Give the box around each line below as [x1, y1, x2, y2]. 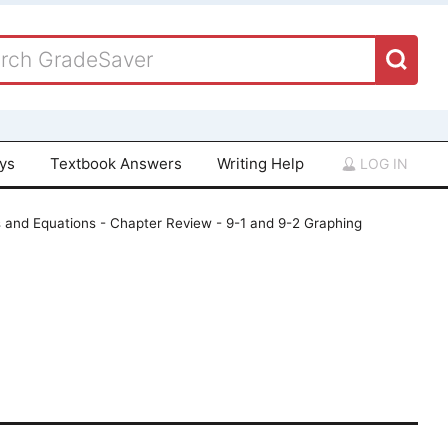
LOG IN [356, 154, 408, 172]
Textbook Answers [50, 153, 183, 173]
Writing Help [216, 153, 304, 173]
